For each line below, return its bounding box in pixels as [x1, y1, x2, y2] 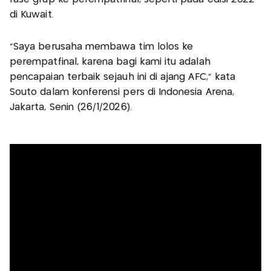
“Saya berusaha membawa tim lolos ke [10, 42, 194, 52]
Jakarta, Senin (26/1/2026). [10, 103, 132, 113]
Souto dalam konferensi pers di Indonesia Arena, [10, 88, 235, 97]
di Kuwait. [10, 10, 54, 20]
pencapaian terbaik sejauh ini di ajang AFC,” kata [10, 73, 236, 82]
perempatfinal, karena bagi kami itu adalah [10, 57, 211, 67]
